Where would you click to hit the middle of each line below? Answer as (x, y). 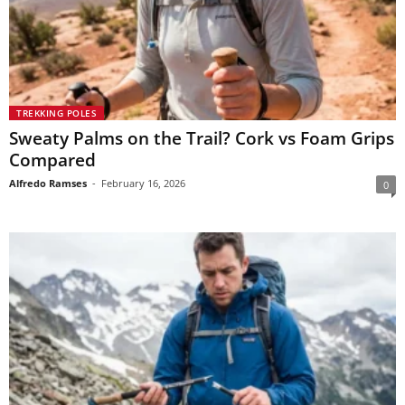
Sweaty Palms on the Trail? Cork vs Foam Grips (202, 138)
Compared (52, 160)
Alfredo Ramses (48, 183)
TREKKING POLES (57, 113)
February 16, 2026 (143, 183)
